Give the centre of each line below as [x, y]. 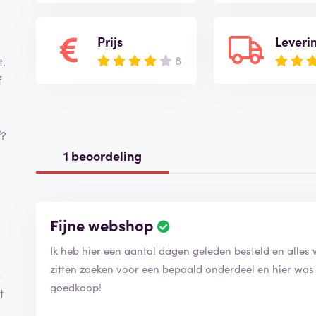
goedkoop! [76, 286]
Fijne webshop [102, 224]
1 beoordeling [103, 155]
